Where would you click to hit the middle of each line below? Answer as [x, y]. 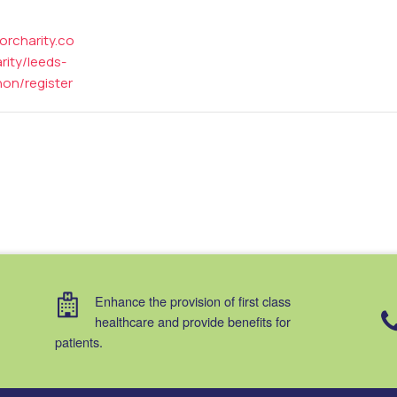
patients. [79, 341]
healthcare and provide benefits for [193, 321]
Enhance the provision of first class [193, 300]
